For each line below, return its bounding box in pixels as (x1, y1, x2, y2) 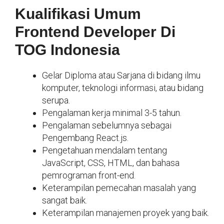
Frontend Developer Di (15, 23, 175, 40)
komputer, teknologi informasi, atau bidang (42, 82, 203, 93)
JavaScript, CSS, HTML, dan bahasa (42, 157, 179, 168)
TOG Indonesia (15, 41, 120, 58)
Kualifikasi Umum (15, 5, 141, 22)
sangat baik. (42, 195, 87, 206)
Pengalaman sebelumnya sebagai (42, 120, 171, 131)
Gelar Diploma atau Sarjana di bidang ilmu (42, 70, 200, 81)
